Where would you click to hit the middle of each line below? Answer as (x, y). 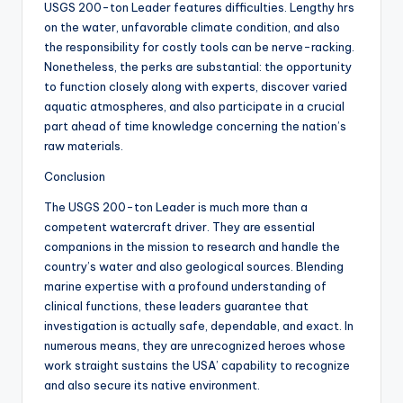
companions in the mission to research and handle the (192, 247)
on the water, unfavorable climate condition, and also (192, 27)
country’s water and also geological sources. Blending (194, 267)
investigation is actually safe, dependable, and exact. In (199, 326)
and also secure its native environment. (152, 385)
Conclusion (75, 177)
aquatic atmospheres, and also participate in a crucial (194, 107)
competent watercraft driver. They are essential (179, 227)
